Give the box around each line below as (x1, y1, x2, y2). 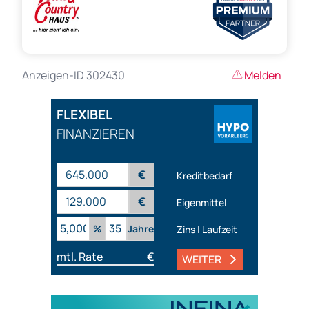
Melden (244, 68, 281, 83)
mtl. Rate (57, 249, 103, 265)
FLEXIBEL (57, 106, 112, 124)
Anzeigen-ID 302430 (22, 68, 125, 83)
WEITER (182, 252, 221, 268)
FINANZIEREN (57, 125, 134, 143)
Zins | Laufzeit (177, 222, 237, 236)
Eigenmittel (177, 195, 226, 209)
